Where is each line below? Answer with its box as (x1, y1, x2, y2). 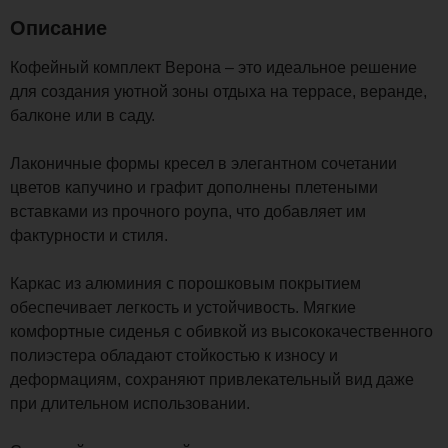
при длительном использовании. (10, 395, 250, 412)
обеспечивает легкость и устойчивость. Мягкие (10, 299, 356, 316)
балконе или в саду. (10, 107, 155, 124)
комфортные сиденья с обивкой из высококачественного (10, 323, 433, 340)
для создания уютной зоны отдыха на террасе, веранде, (10, 83, 427, 100)
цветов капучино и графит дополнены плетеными (10, 179, 378, 196)
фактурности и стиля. (10, 227, 168, 244)
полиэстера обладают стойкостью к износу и (10, 347, 338, 364)
